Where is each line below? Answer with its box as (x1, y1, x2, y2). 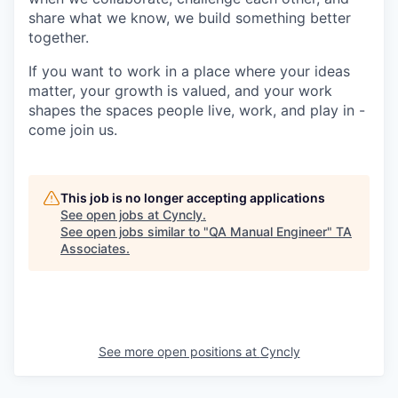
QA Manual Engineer (209, 224, 327, 239)
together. (28, 28, 89, 46)
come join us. (28, 121, 117, 139)
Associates (60, 241, 126, 256)
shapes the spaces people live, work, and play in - (28, 101, 365, 119)
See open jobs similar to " (60, 224, 209, 239)
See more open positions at (98, 344, 260, 359)
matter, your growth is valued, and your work (28, 82, 332, 99)
